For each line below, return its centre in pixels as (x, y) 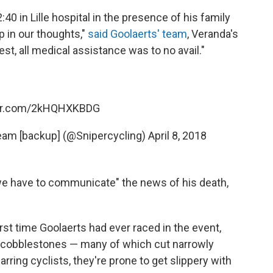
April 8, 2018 (177, 136)
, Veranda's (213, 34)
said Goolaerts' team (137, 34)
